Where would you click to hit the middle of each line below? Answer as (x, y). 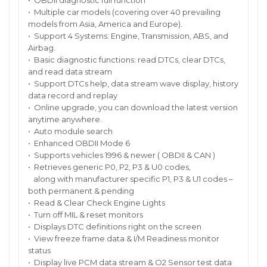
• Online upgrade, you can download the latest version (133, 108)
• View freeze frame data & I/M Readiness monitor (124, 239)
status (39, 251)
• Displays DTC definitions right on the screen (115, 227)
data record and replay (74, 96)
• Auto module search (70, 131)
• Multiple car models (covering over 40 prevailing (124, 12)
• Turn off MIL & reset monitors (86, 215)
